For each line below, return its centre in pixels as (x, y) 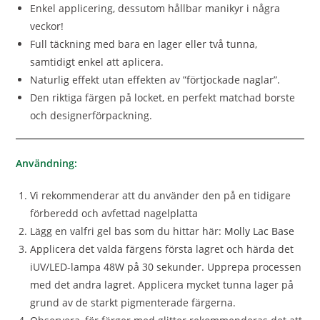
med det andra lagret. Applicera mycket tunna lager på (162, 285)
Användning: (47, 164)
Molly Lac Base (261, 231)
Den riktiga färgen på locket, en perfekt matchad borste (163, 98)
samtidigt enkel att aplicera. (97, 62)
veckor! (47, 26)
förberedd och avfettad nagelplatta (114, 214)
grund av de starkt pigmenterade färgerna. (133, 303)
